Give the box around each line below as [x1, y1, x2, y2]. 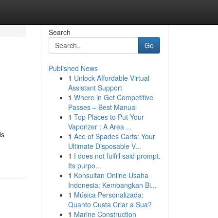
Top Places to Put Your [73, 112, 144, 122]
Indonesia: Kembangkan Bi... [68, 180, 157, 190]
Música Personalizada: [73, 190, 144, 200]
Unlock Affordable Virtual [73, 73, 149, 83]
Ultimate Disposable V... [68, 141, 141, 151]
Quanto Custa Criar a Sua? [68, 200, 152, 209]
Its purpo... [68, 161, 101, 170]
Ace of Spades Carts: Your [73, 131, 155, 141]
